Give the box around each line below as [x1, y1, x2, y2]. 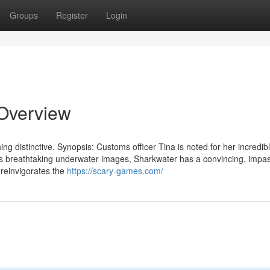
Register [56, 9, 88, 21]
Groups [10, 9, 38, 21]
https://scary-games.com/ [67, 165, 163, 177]
